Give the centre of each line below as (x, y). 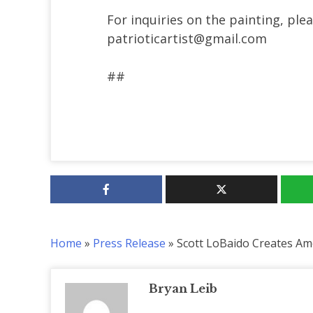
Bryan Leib (183, 288)
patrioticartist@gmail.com (187, 38)
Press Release (129, 243)
